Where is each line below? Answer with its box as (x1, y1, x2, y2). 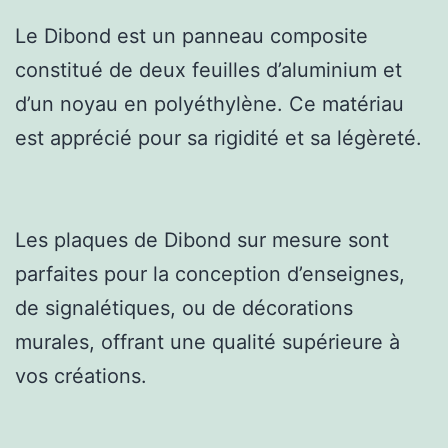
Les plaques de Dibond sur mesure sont (15, 227, 389, 252)
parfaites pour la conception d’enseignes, (15, 261, 405, 286)
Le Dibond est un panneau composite (15, 23, 368, 48)
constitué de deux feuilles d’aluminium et (15, 57, 402, 82)
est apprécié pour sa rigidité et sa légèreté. (15, 125, 422, 150)
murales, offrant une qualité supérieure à (15, 329, 400, 354)
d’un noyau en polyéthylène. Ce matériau (15, 91, 404, 116)
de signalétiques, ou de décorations (15, 295, 353, 320)
